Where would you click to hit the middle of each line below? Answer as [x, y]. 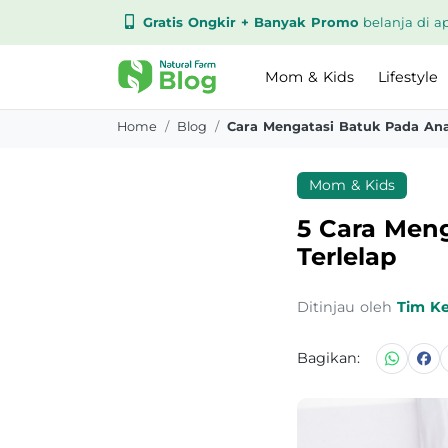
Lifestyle [408, 76]
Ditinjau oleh [344, 307]
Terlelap [347, 256]
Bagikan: [328, 358]
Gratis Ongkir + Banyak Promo [251, 22]
